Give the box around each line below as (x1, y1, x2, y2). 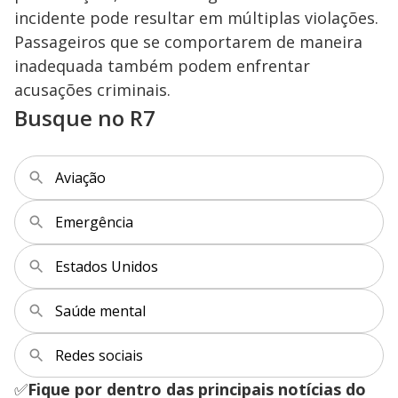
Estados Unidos (55, 256, 158, 276)
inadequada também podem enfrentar (14, 54, 310, 76)
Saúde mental (55, 300, 146, 321)
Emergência (55, 211, 133, 232)
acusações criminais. (14, 78, 171, 100)
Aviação (55, 167, 106, 187)
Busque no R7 (14, 102, 155, 132)
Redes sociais (55, 345, 143, 365)
